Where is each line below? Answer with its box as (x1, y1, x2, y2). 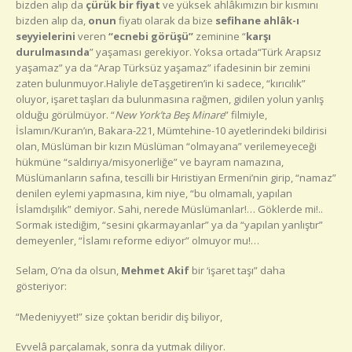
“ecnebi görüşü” (108, 28, 196, 43)
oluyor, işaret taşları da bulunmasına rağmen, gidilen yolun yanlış (16, 91, 324, 106)
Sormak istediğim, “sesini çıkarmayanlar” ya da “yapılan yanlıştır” (16, 217, 323, 232)
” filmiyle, (225, 107, 267, 122)
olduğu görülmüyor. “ (16, 107, 115, 122)
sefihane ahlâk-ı (213, 13, 299, 27)
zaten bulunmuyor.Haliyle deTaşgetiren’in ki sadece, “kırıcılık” (16, 75, 306, 90)
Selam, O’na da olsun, (16, 263, 121, 278)
